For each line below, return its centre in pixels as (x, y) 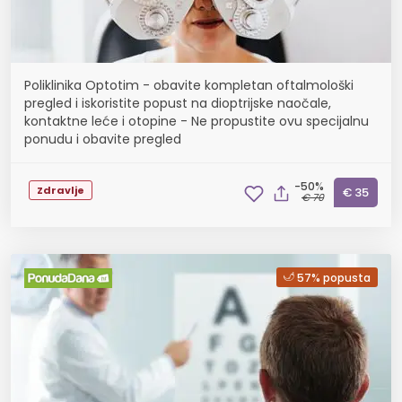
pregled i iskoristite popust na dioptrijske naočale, (178, 103)
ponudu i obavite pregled (103, 139)
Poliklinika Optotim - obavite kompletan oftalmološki (189, 85)
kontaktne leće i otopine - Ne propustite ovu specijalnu (197, 121)
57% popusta (334, 278)
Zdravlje (61, 190)
